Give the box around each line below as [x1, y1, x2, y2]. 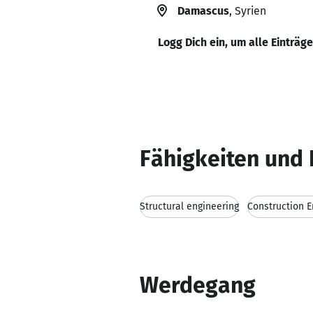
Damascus [177, 4, 229, 17]
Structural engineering [140, 201, 239, 212]
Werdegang [140, 272, 256, 298]
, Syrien [229, 4, 266, 17]
